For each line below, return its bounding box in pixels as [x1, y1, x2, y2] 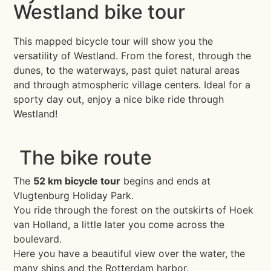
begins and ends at [120, 174, 211, 187]
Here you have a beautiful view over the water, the [13, 247, 246, 260]
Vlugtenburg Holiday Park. [13, 189, 134, 201]
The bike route [19, 145, 152, 169]
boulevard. [13, 232, 62, 245]
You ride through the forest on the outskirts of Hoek [13, 203, 254, 216]
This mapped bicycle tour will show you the [13, 35, 214, 48]
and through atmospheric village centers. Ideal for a [13, 79, 251, 91]
